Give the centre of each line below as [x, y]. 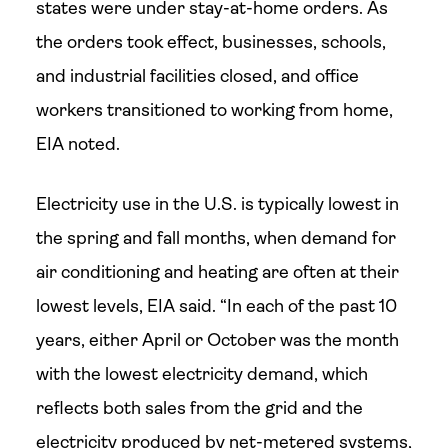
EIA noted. [77, 144]
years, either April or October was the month [217, 340]
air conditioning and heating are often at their [217, 272]
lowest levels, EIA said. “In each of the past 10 [216, 306]
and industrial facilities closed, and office [197, 76]
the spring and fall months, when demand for [215, 238]
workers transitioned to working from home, [214, 110]
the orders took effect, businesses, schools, [210, 42]
